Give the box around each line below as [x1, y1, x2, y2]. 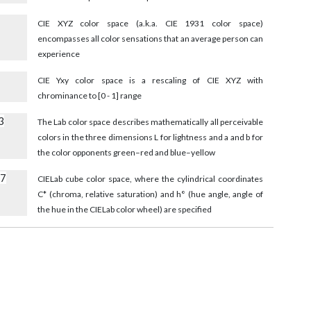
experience [37, 49, 80, 60]
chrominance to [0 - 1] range [37, 90, 142, 101]
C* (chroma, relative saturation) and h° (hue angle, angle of [37, 189, 263, 200]
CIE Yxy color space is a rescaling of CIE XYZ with [37, 75, 263, 86]
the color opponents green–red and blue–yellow [37, 147, 215, 158]
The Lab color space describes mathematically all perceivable [37, 117, 263, 128]
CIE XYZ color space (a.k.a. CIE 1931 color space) [37, 18, 263, 29]
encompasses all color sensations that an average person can [37, 33, 263, 44]
